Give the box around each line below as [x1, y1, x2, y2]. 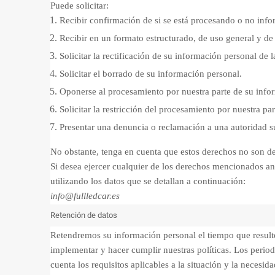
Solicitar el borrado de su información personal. [60, 69, 244, 79]
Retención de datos [50, 211, 117, 220]
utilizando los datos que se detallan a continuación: [50, 176, 246, 186]
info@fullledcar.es [50, 191, 120, 201]
